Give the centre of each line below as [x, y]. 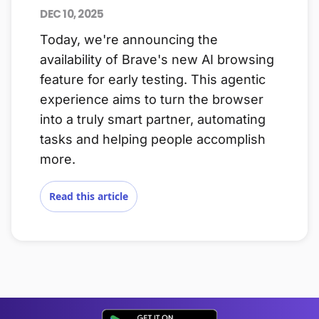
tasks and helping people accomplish [153, 140]
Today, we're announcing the [129, 40]
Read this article [89, 197]
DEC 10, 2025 [72, 14]
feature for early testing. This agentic [153, 80]
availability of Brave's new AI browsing [157, 60]
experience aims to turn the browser [152, 100]
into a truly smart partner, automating [153, 120]
